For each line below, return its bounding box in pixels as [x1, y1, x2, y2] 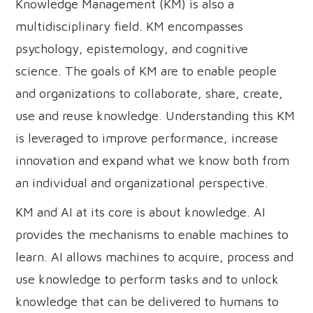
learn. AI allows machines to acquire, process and [15, 249, 294, 264]
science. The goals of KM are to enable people [15, 64, 277, 78]
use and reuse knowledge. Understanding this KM [15, 108, 296, 123]
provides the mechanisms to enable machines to [15, 227, 289, 242]
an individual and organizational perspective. [15, 175, 269, 190]
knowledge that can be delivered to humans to [15, 294, 279, 309]
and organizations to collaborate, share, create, [15, 86, 284, 101]
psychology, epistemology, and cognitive [15, 41, 249, 56]
